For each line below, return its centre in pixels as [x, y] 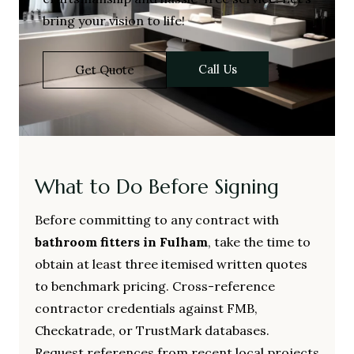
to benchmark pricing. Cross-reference [155, 286]
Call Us [218, 69]
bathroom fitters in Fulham [121, 242]
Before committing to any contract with [157, 220]
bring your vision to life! [114, 20]
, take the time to [259, 242]
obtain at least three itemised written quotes [171, 264]
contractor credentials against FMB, [146, 309]
